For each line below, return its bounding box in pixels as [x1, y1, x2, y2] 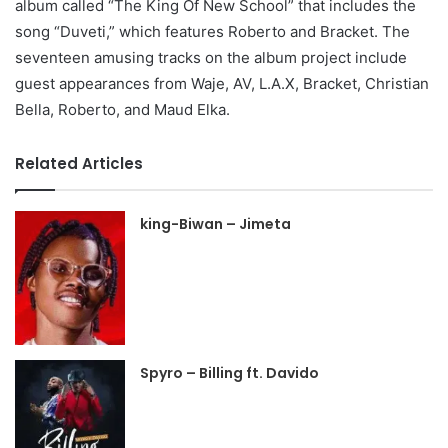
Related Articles [15, 153, 143, 174]
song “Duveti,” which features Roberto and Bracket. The [15, 22, 410, 41]
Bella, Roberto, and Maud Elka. [15, 100, 230, 119]
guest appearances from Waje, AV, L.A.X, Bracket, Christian [15, 74, 429, 93]
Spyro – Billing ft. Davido [140, 363, 320, 384]
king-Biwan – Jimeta [140, 214, 292, 234]
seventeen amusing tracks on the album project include [15, 48, 407, 67]
